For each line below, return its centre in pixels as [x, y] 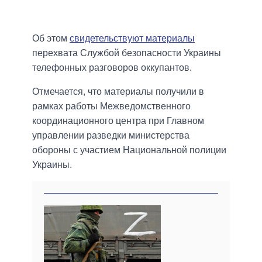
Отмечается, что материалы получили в [118, 92]
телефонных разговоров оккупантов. [112, 68]
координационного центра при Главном [118, 121]
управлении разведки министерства [111, 136]
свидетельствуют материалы [132, 39]
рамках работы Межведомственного [111, 106]
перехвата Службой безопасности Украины [127, 53]
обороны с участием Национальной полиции [129, 150]
